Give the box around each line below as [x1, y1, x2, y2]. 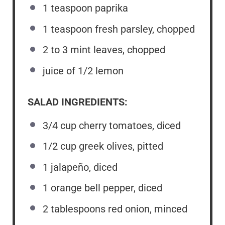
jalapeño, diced [48, 161, 118, 173]
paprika [92, 2, 128, 15]
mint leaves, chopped [68, 44, 165, 56]
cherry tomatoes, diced [76, 119, 181, 132]
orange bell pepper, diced [48, 182, 162, 194]
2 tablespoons [43, 202, 105, 215]
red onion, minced [105, 202, 187, 215]
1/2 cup [43, 140, 76, 153]
